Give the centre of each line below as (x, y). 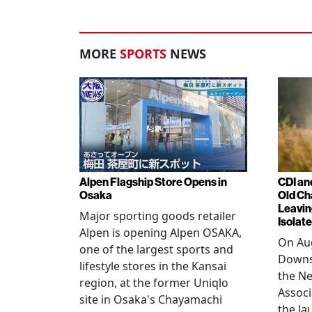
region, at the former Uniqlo (154, 283)
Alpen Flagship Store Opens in (153, 182)
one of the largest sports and (156, 249)
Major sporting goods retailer (158, 216)
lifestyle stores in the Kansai (153, 266)
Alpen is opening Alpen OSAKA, (161, 233)
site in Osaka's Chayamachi (151, 299)
